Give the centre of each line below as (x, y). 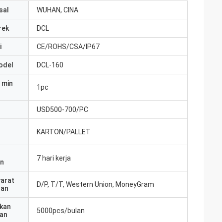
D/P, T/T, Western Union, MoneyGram (95, 184)
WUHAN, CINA (57, 10)
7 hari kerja (54, 158)
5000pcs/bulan (61, 211)
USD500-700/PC (62, 110)
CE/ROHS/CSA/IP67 (68, 47)
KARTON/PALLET (64, 132)
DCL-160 (50, 65)
